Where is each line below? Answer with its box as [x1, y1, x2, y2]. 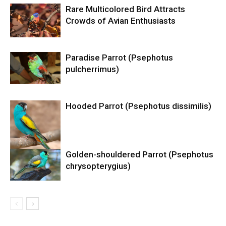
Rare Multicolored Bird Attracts [66, 4, 185, 15]
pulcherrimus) [66, 64, 119, 75]
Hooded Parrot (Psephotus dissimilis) [66, 101, 211, 111]
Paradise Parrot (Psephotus [66, 52, 173, 63]
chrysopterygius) [66, 161, 131, 172]
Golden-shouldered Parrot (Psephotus [66, 149, 213, 160]
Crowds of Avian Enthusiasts [66, 16, 176, 26]
